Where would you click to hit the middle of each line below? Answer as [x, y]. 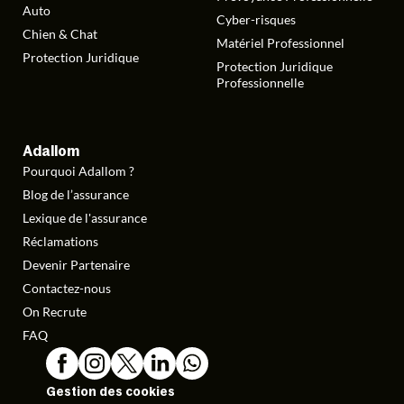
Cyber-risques [256, 20]
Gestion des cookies [110, 391]
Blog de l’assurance [76, 194]
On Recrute [55, 311]
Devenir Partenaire [76, 264]
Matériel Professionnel [280, 43]
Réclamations [60, 241]
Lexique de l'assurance [85, 217]
